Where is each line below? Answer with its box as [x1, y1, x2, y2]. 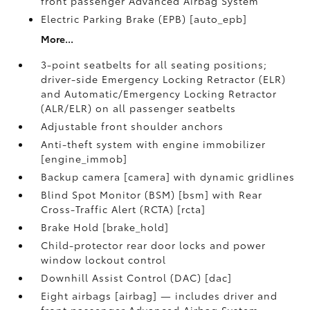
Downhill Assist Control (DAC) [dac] [41, 270, 232, 284]
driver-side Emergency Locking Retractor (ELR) [41, 71, 286, 86]
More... [41, 31, 74, 46]
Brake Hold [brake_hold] [41, 219, 170, 234]
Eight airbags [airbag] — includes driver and [41, 288, 278, 302]
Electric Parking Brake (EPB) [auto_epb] [41, 11, 248, 26]
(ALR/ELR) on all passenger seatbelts [41, 100, 237, 115]
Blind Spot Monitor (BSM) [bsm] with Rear [41, 187, 263, 201]
